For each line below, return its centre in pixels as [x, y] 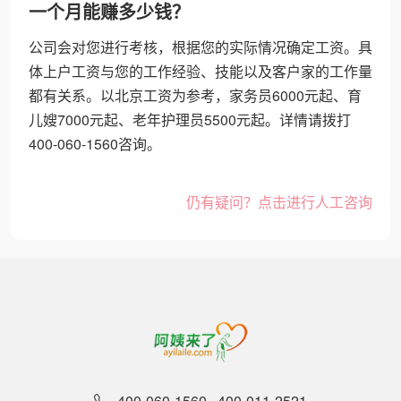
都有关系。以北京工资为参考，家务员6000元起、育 [195, 95]
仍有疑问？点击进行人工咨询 [279, 202]
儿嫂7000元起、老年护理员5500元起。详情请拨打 [190, 119]
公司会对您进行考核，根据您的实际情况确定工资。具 [200, 47]
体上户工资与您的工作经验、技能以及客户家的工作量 [200, 71]
